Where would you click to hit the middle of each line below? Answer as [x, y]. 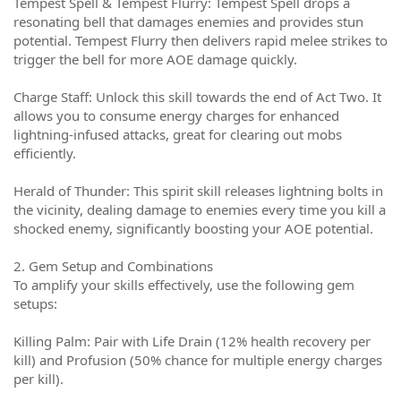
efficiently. [45, 153]
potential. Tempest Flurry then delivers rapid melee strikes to [200, 40]
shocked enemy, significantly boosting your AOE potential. [193, 228]
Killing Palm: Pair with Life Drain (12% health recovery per [192, 341]
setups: [35, 303]
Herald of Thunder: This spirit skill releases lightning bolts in [198, 191]
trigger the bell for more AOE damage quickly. [155, 59]
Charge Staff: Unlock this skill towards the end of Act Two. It [197, 97]
